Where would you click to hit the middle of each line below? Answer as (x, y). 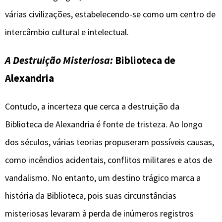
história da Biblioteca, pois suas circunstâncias (91, 196)
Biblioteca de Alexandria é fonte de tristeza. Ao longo (104, 124)
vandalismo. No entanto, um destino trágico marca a (103, 178)
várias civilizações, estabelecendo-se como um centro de (110, 14)
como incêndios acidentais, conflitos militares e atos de (109, 160)
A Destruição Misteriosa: (59, 60)
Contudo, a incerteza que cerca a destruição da (92, 107)
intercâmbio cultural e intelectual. (67, 32)
